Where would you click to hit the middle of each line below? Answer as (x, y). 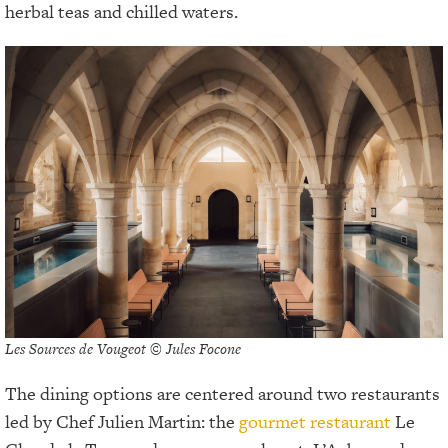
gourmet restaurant (315, 421)
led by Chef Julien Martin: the (122, 421)
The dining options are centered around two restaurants (222, 393)
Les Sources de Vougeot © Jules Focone (123, 348)
